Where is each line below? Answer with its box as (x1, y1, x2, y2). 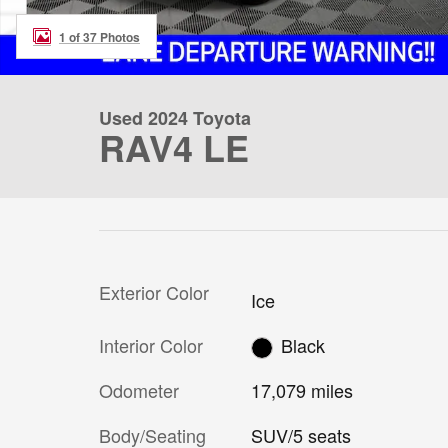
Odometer (99, 377, 179, 404)
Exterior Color (99, 279, 209, 305)
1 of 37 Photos (59, 27, 140, 46)
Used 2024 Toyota (99, 105, 251, 131)
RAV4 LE (99, 121, 249, 173)
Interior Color (99, 331, 203, 358)
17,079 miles (250, 377, 353, 404)
